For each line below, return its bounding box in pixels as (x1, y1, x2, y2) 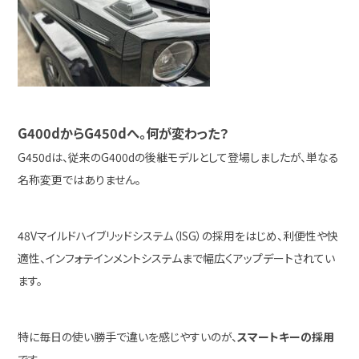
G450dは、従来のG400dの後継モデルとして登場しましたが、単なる (18, 149, 340, 165)
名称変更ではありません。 (18, 171, 142, 188)
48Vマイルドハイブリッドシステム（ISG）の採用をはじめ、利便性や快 (18, 228, 339, 244)
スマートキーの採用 (237, 329, 335, 345)
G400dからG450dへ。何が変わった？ (18, 123, 229, 143)
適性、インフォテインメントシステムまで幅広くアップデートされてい (18, 250, 336, 266)
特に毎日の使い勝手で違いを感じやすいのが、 (18, 329, 238, 345)
